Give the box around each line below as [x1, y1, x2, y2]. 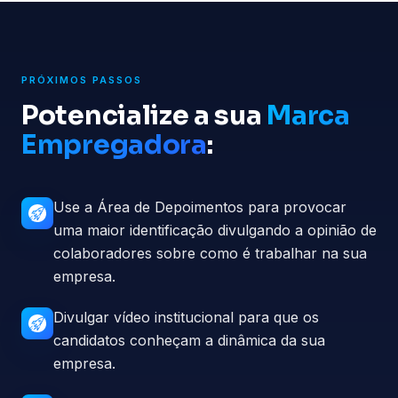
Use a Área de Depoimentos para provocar [53, 197, 346, 216]
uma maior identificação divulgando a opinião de [53, 220, 377, 239]
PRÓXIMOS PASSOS [21, 73, 142, 86]
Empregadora [21, 127, 207, 162]
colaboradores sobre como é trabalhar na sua [53, 243, 367, 262]
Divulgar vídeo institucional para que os [53, 307, 319, 326]
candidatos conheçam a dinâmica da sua [53, 330, 325, 349]
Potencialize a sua [21, 98, 267, 132]
